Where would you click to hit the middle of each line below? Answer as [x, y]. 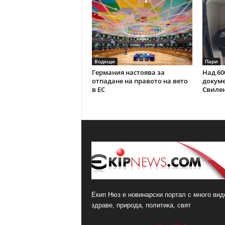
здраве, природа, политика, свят [141, 205]
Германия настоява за [128, 72]
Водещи [104, 61]
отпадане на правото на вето [140, 81]
